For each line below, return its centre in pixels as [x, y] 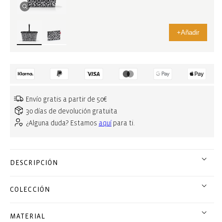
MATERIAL [28, 216]
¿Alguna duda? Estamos [62, 123]
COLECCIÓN [30, 189]
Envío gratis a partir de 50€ [66, 100]
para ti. [123, 123]
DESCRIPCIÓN [34, 163]
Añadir [190, 33]
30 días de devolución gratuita [72, 111]
